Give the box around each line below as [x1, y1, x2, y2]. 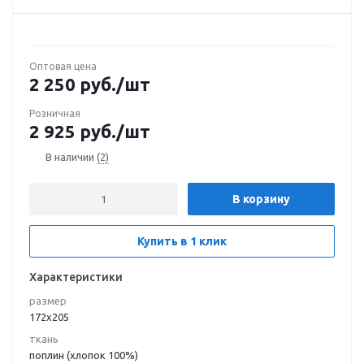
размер [29, 295, 67, 306]
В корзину [232, 193, 290, 206]
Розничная [29, 108, 80, 119]
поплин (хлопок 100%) [29, 349, 138, 361]
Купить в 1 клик [137, 235, 227, 248]
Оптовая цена [29, 61, 97, 71]
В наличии [45, 151, 97, 162]
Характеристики [29, 271, 123, 284]
